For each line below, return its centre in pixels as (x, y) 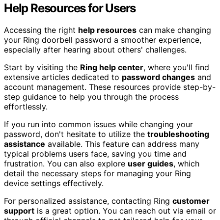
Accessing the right (41, 30)
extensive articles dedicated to (63, 77)
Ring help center (112, 67)
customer (191, 201)
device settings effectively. (54, 183)
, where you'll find (176, 67)
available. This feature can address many (122, 144)
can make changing (174, 30)
